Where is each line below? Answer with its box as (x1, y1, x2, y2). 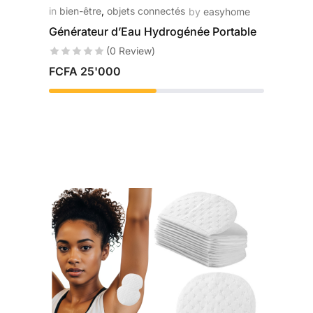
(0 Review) (105, 45, 155, 57)
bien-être (59, 5, 101, 17)
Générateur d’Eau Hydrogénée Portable (48, 24, 256, 38)
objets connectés (106, 5, 185, 17)
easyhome (203, 6, 250, 17)
